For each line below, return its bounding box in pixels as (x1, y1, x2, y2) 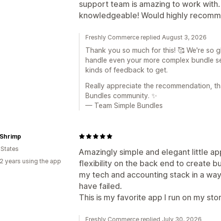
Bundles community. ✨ (85, 91, 157, 100)
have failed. (79, 181, 122, 191)
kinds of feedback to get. (85, 65, 168, 74)
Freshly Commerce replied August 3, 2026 (85, 33, 207, 41)
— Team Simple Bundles (85, 101, 163, 110)
